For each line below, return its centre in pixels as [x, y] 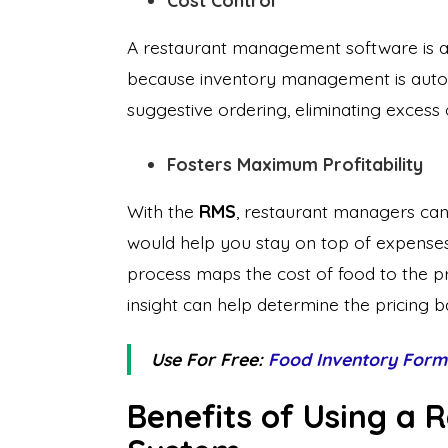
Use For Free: [209, 359]
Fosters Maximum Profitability [295, 164]
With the [163, 211]
